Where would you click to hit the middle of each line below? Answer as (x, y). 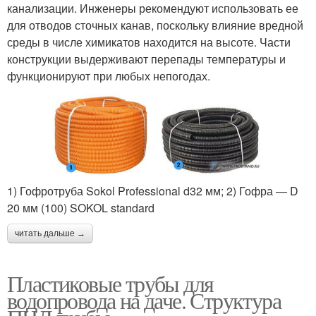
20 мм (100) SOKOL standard (81, 208)
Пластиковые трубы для (110, 284)
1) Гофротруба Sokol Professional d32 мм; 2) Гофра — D (153, 191)
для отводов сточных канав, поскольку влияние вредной (155, 25)
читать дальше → (50, 234)
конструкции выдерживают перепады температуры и (146, 59)
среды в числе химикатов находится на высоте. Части (149, 42)
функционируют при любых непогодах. (109, 75)
